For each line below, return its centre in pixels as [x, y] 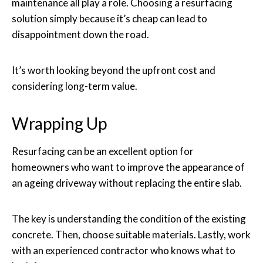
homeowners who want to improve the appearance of [128, 167]
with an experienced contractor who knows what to [124, 250]
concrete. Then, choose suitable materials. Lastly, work [131, 234]
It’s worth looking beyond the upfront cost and [114, 70]
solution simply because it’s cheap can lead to [109, 18]
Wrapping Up [59, 123]
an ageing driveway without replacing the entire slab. [127, 183]
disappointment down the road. [80, 34]
